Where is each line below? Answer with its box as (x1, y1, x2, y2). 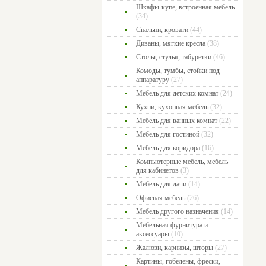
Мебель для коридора (136, 144, 200, 152)
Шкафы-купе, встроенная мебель (136, 3, 235, 11)
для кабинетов (136, 166, 179, 175)
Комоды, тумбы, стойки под (136, 66, 220, 75)
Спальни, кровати (136, 26, 188, 34)
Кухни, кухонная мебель (136, 103, 208, 111)
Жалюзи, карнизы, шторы (136, 243, 213, 252)
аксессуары (136, 230, 169, 238)
